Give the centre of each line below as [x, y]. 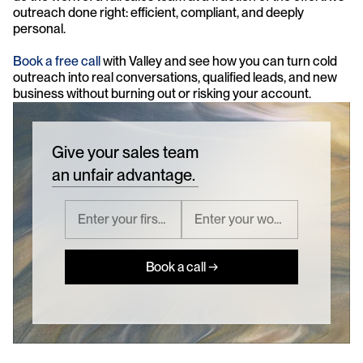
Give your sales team [125, 152]
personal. [39, 28]
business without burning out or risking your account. [162, 93]
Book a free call [57, 61]
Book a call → [181, 267]
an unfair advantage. [124, 175]
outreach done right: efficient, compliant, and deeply [158, 12]
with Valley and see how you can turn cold [219, 61]
